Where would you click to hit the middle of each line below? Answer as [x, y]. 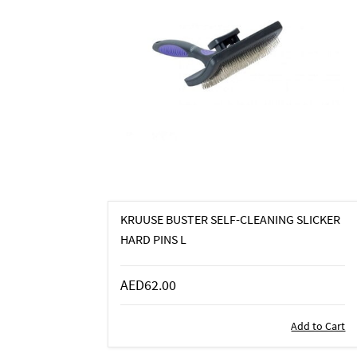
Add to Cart [318, 326]
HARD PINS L [153, 239]
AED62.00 [148, 285]
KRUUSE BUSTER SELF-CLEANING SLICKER [230, 219]
